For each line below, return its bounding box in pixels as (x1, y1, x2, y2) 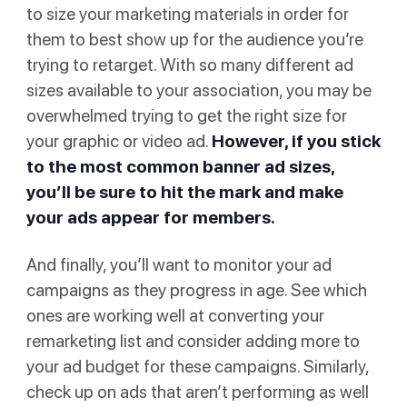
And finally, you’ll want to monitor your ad (25, 253, 332, 275)
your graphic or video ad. (25, 130, 212, 152)
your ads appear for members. (25, 206, 275, 228)
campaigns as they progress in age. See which (25, 279, 367, 301)
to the (25, 155, 80, 177)
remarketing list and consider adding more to (25, 330, 360, 352)
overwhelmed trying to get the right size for (25, 104, 347, 126)
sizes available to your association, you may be (25, 79, 372, 101)
